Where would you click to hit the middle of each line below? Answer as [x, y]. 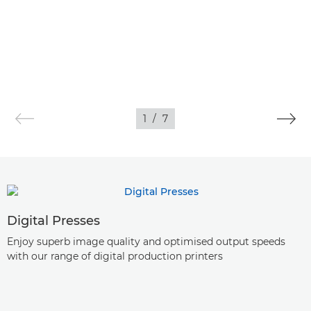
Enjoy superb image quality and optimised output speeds [146, 241]
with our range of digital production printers [115, 256]
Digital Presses [53, 220]
